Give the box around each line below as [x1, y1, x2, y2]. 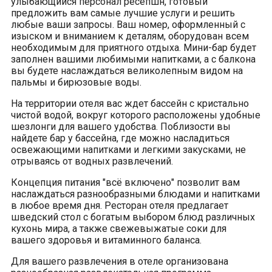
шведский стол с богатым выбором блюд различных [11, 211, 255, 223]
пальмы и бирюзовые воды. [11, 76, 141, 88]
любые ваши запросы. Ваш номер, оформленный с [11, 19, 245, 30]
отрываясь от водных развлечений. [11, 155, 173, 167]
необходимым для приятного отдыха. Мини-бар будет [11, 42, 256, 53]
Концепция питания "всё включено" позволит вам [11, 177, 240, 188]
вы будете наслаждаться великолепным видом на [11, 65, 243, 76]
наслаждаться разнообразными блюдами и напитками [11, 188, 260, 200]
